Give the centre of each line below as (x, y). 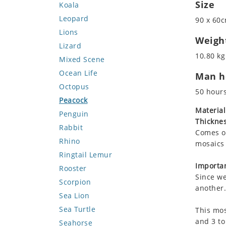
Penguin (74, 114)
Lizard (70, 46)
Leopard (74, 18)
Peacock (73, 100)
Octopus (74, 87)
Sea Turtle (77, 209)
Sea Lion (74, 195)
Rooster (73, 168)
